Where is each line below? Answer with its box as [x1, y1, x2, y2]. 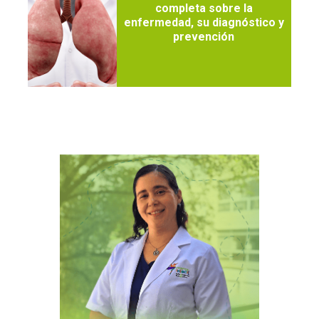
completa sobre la [155, 1, 253, 16]
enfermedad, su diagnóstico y [123, 16, 284, 30]
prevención [173, 30, 235, 44]
